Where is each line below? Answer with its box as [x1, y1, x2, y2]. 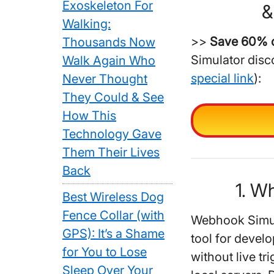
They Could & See [62, 90, 164, 105]
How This [62, 108, 116, 123]
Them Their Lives [62, 145, 160, 160]
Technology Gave [62, 127, 161, 141]
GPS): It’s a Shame [62, 226, 165, 241]
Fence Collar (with [62, 208, 165, 223]
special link [191, 71, 254, 86]
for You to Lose [62, 245, 147, 259]
